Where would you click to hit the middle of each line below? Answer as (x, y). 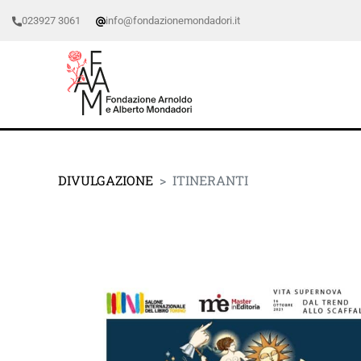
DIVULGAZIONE (106, 180)
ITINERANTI (210, 180)
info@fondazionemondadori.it (173, 21)
